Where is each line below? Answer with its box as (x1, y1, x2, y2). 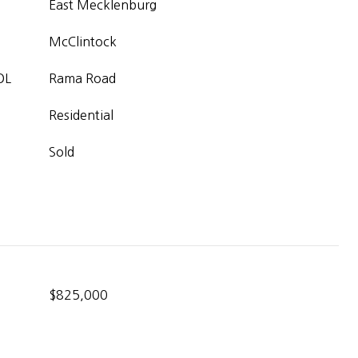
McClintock (49, 35, 117, 48)
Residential (49, 109, 113, 121)
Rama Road (49, 72, 116, 85)
